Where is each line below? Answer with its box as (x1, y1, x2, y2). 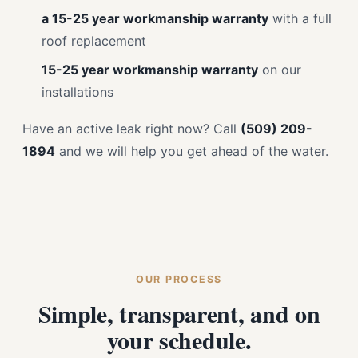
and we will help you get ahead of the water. (55, 143, 328, 159)
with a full (268, 10, 332, 26)
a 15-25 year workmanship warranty (42, 10, 268, 26)
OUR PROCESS (135, 273, 223, 285)
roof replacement (42, 33, 146, 49)
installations (42, 84, 113, 100)
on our (258, 62, 301, 78)
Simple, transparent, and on (38, 296, 320, 331)
